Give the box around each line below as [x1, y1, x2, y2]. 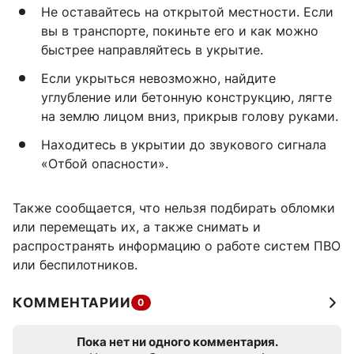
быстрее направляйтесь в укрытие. [41, 41, 263, 58]
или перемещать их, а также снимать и [13, 218, 261, 235]
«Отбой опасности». [41, 155, 168, 171]
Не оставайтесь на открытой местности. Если [41, 3, 333, 20]
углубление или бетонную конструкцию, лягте [41, 88, 332, 105]
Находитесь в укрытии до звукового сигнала [41, 136, 326, 153]
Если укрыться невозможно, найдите [41, 70, 276, 86]
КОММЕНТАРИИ [13, 294, 131, 311]
